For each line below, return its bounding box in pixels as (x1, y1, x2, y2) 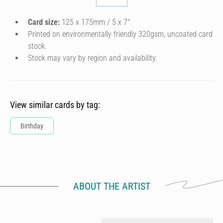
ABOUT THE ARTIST (73, 180, 150, 192)
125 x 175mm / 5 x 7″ (60, 17, 130, 27)
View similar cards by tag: (10, 100, 100, 110)
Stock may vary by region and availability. (28, 53, 157, 63)
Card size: (28, 17, 60, 27)
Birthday (20, 122, 43, 130)
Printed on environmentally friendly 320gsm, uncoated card (28, 29, 213, 39)
